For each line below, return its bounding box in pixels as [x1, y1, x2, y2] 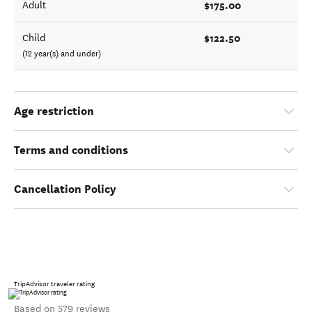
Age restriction [14, 104, 94, 118]
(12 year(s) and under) [22, 49, 101, 58]
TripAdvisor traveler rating [14, 279, 95, 288]
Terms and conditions [14, 143, 128, 157]
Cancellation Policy [14, 182, 116, 196]
